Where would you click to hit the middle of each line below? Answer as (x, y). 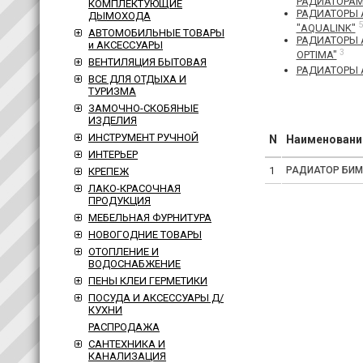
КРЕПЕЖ (109, 171)
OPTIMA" (316, 55)
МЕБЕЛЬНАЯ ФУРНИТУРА (150, 218)
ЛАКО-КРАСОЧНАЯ (135, 188)
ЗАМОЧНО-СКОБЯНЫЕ (143, 108)
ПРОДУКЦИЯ (120, 201)
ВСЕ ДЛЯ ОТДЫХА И (137, 79)
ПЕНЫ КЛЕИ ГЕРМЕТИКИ (148, 281)
